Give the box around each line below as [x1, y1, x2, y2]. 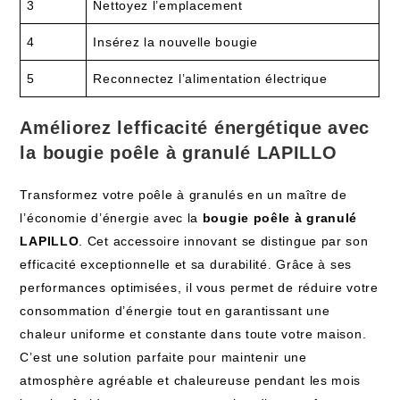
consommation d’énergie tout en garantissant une [20, 304, 330, 318]
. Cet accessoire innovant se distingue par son [79, 234, 369, 248]
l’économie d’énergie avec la [20, 211, 203, 225]
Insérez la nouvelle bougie [93, 35, 258, 49]
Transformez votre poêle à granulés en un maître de [20, 187, 347, 202]
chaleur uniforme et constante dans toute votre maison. [20, 327, 367, 341]
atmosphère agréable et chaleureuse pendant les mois [20, 373, 362, 387]
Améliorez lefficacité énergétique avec [20, 118, 371, 137]
